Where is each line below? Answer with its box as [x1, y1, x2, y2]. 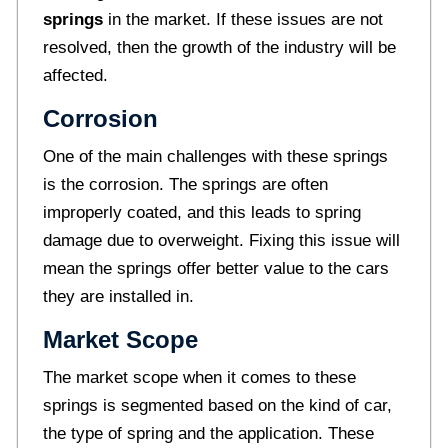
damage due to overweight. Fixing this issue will [42, 230, 400, 250]
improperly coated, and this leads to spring [42, 202, 361, 222]
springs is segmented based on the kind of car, [42, 395, 392, 415]
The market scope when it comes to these [42, 367, 356, 387]
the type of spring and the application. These [42, 423, 374, 443]
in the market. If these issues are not [102, 9, 383, 29]
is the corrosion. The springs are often [42, 174, 328, 194]
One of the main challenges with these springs [42, 146, 388, 166]
